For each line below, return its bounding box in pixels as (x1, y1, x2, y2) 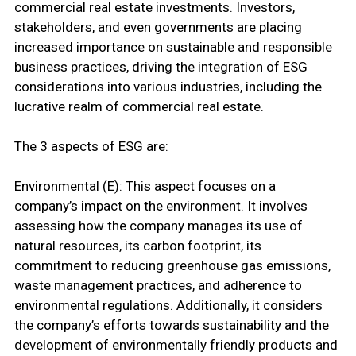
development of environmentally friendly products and (14, 337, 338, 354)
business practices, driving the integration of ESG (14, 59, 308, 75)
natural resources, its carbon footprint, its (14, 238, 261, 254)
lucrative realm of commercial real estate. (14, 99, 264, 115)
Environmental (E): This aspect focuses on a (14, 178, 276, 195)
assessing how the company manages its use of (14, 218, 303, 234)
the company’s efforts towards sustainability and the (14, 317, 329, 334)
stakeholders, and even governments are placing (14, 19, 302, 36)
